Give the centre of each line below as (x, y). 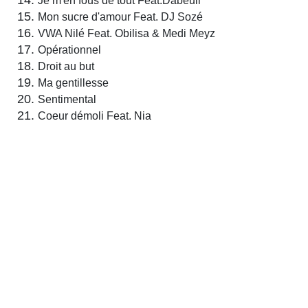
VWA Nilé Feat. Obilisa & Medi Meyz (126, 34)
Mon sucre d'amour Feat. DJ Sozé (120, 17)
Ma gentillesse (73, 83)
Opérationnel (69, 50)
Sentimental (67, 100)
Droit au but (66, 67)
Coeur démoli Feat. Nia (95, 116)
